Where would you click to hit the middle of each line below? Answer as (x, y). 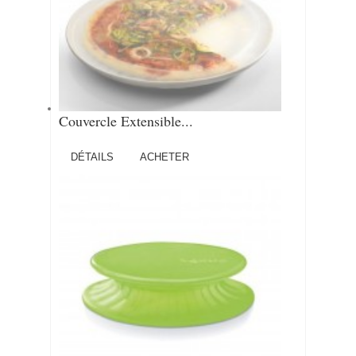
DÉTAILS (92, 157)
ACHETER (164, 157)
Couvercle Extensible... (126, 121)
